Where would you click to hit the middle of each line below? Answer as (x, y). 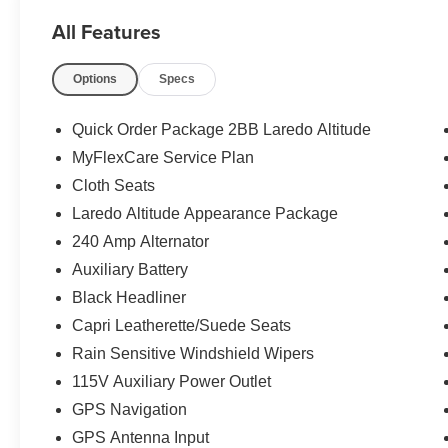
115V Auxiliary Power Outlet (172, 381)
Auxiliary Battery (130, 269)
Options (95, 78)
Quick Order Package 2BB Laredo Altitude (222, 129)
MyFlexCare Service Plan (163, 157)
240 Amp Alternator (141, 241)
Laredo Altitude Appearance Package (205, 213)
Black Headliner (129, 297)
